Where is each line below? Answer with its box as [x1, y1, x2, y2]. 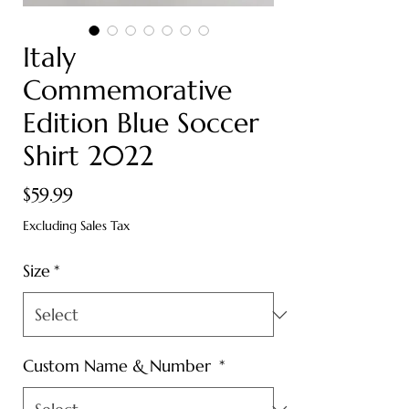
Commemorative [23, 73, 232, 108]
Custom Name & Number [23, 355, 215, 377]
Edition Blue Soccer [23, 106, 259, 141]
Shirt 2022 [23, 139, 153, 173]
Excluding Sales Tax [23, 217, 130, 235]
